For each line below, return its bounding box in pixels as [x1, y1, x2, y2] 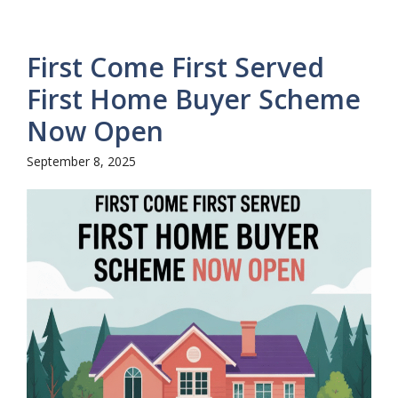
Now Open [27, 113, 163, 150]
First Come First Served [27, 49, 324, 86]
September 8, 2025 [27, 153, 136, 171]
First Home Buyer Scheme [27, 81, 361, 118]
